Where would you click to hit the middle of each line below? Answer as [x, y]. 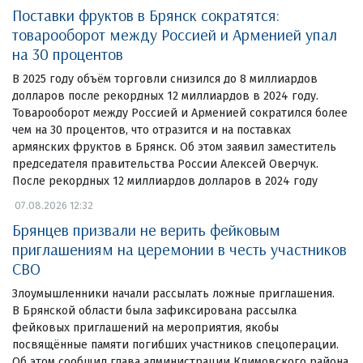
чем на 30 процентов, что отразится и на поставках [152, 130]
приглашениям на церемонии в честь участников [179, 250]
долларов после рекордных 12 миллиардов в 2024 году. [169, 96]
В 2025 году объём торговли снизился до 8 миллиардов [165, 79]
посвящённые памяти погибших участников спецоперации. [175, 345]
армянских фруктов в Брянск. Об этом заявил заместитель [174, 147]
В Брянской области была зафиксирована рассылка [154, 311]
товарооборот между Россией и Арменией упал [175, 35]
